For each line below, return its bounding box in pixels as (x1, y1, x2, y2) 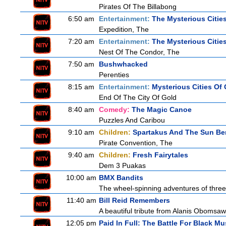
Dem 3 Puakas (99, 161, 146, 169)
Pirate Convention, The (99, 139, 173, 147)
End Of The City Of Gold (99, 93, 177, 101)
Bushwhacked (99, 60, 148, 68)
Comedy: (99, 105, 132, 114)
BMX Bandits (99, 174, 143, 182)
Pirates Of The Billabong (99, 3, 177, 11)
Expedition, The (99, 25, 149, 33)
